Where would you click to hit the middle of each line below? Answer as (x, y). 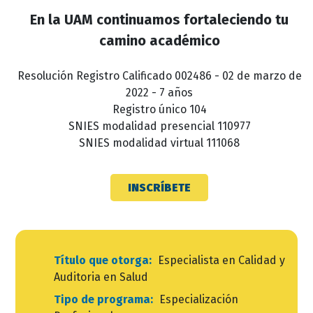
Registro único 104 (159, 110)
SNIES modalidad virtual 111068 (159, 143)
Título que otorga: (107, 261)
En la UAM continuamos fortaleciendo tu (159, 20)
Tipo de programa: (108, 300)
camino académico (159, 41)
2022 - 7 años (159, 93)
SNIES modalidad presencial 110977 (159, 126)
